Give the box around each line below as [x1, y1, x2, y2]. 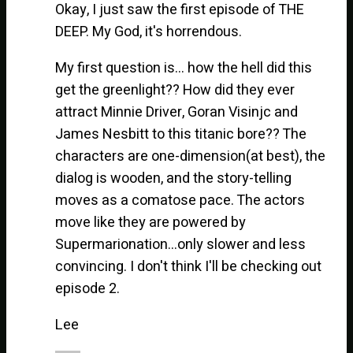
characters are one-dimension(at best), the [55, 145, 326, 167]
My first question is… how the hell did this [55, 57, 313, 79]
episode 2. [55, 277, 121, 299]
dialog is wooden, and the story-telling [55, 167, 292, 189]
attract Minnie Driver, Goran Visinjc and [55, 101, 299, 123]
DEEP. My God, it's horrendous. [55, 20, 243, 43]
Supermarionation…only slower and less [55, 233, 307, 255]
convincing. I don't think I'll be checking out [55, 255, 322, 277]
